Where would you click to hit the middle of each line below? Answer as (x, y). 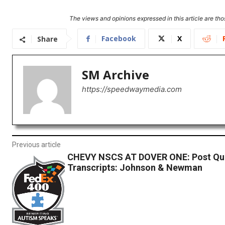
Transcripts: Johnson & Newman (135, 168)
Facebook (119, 39)
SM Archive (116, 75)
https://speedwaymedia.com (132, 89)
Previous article (36, 145)
